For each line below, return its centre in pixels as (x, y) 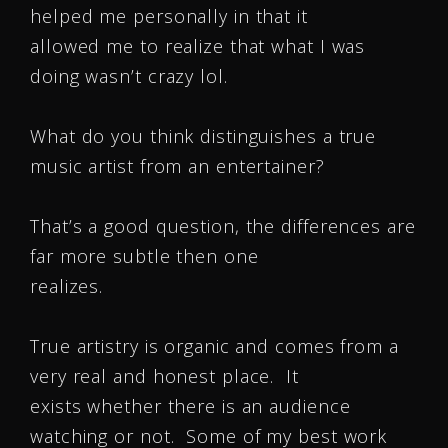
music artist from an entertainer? (177, 166)
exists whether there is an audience (190, 406)
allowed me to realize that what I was (198, 46)
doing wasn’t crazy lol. (129, 76)
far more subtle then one (144, 256)
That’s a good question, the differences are (223, 226)
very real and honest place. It (164, 376)
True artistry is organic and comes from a (214, 346)
